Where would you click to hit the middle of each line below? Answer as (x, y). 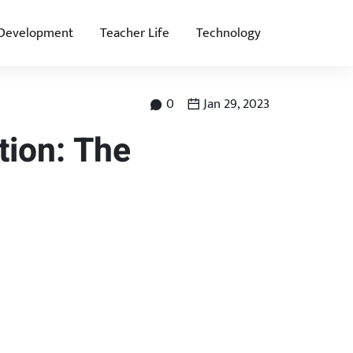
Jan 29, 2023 (235, 104)
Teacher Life (135, 33)
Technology (229, 33)
